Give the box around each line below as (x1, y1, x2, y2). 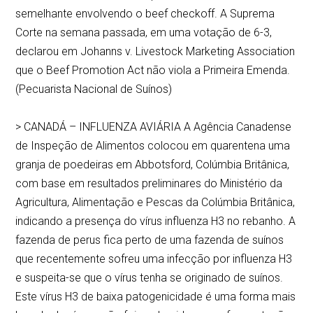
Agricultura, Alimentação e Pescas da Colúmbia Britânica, (15, 196, 296, 210)
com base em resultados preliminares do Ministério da (15, 177, 283, 191)
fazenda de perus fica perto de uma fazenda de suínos (15, 233, 284, 247)
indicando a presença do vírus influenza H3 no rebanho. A (15, 214, 296, 228)
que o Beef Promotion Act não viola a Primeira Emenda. (15, 64, 291, 78)
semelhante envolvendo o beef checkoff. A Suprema (15, 7, 275, 21)
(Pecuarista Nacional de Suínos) (15, 82, 173, 96)
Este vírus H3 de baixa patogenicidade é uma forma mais (15, 290, 296, 304)
